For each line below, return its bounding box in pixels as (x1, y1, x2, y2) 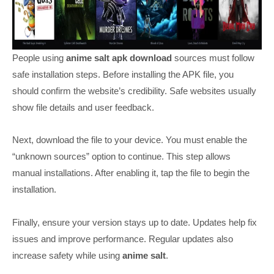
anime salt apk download (66, 53, 172, 64)
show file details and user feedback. (12, 102, 154, 113)
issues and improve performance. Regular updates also (12, 233, 233, 244)
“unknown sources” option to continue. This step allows (12, 151, 231, 162)
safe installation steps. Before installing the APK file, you (12, 69, 234, 80)
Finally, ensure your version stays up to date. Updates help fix (12, 217, 257, 228)
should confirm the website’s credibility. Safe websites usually (12, 86, 256, 97)
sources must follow (172, 53, 254, 64)
